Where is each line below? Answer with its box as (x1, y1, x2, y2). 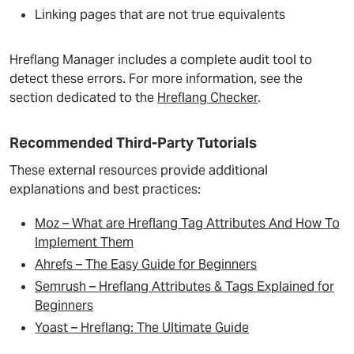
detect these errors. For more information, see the (9, 70, 303, 87)
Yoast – (35, 319, 81, 336)
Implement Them (35, 234, 134, 250)
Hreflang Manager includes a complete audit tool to (9, 51, 312, 68)
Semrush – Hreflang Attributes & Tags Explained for (35, 278, 334, 295)
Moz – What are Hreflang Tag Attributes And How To (35, 215, 340, 232)
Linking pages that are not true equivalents (35, 6, 285, 23)
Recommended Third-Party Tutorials (9, 134, 257, 152)
